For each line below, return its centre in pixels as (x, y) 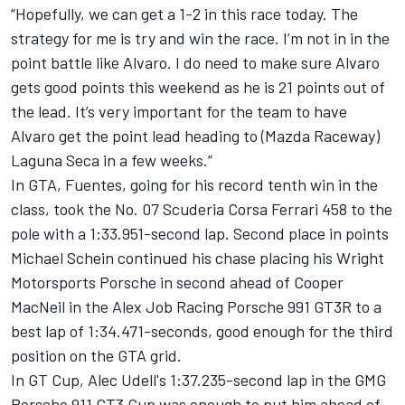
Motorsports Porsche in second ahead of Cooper (177, 283)
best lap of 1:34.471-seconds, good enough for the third (202, 331)
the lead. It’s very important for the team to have (179, 112)
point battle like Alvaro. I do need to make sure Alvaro (195, 63)
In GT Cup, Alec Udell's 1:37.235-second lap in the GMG (198, 380)
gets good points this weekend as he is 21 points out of (198, 87)
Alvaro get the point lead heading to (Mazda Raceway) (195, 136)
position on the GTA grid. (96, 356)
